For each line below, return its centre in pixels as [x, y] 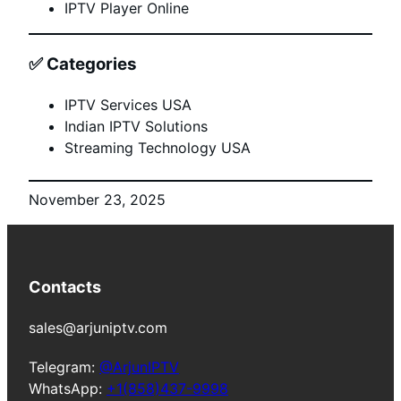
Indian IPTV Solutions [136, 126]
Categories [92, 64]
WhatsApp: [68, 388]
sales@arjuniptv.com [98, 327]
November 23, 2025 [97, 199]
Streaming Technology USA [158, 147]
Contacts [65, 286]
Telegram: [64, 367]
